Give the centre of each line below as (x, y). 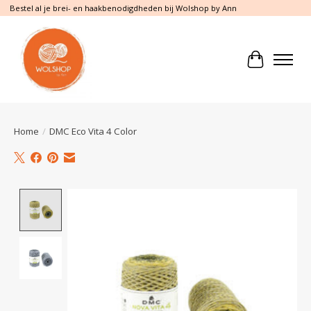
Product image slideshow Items (148, 196)
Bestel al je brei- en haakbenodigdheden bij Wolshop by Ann (123, 8)
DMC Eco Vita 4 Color (93, 131)
